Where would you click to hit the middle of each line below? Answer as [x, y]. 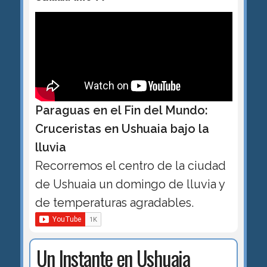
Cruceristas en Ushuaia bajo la [122, 129]
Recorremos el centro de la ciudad [130, 166]
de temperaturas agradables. [114, 203]
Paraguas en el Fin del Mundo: [121, 111]
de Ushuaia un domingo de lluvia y [130, 184]
